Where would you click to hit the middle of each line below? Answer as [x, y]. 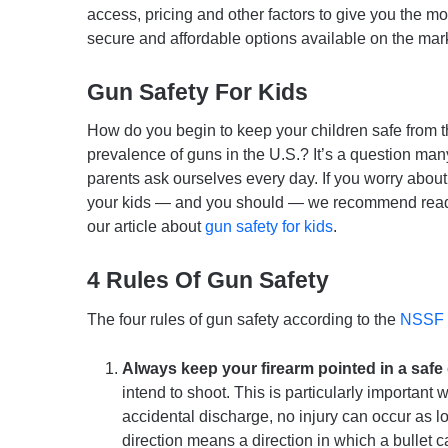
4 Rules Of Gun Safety [208, 280]
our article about [146, 227]
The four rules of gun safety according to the [243, 319]
